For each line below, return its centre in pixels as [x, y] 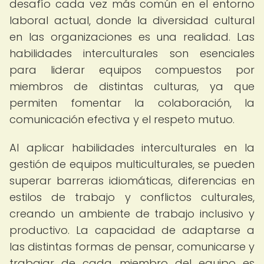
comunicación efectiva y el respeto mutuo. [122, 119]
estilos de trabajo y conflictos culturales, [132, 197]
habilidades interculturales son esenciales [132, 53]
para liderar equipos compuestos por [132, 70]
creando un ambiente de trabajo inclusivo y [132, 214]
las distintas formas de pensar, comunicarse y [132, 247]
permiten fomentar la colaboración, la [132, 103]
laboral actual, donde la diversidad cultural [132, 20]
